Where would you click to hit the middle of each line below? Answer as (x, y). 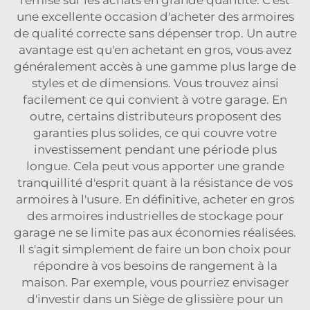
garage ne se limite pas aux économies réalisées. (155, 232)
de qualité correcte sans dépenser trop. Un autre (155, 33)
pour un (260, 299)
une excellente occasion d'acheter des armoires (155, 17)
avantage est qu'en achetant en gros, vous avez (155, 50)
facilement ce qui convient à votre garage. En (155, 100)
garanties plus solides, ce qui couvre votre (155, 133)
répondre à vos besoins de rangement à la (155, 266)
